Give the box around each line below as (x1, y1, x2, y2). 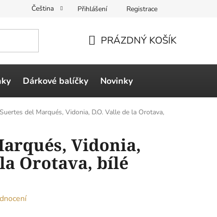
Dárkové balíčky (23, 75, 88, 87)
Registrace (126, 4, 157, 14)
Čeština (31, 4, 56, 13)
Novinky (100, 75, 133, 87)
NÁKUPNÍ (88, 45, 132, 59)
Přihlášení (77, 4, 107, 14)
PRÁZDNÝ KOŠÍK (101, 33, 177, 47)
